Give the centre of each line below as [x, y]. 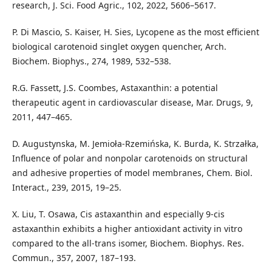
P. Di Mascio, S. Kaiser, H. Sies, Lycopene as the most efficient [135, 32]
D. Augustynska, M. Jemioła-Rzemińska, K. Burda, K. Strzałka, [135, 144]
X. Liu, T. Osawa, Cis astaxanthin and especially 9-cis [118, 214]
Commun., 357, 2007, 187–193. [74, 258]
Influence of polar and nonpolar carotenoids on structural [130, 158]
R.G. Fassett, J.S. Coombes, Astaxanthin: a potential [115, 88]
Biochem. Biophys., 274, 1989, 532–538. [91, 61]
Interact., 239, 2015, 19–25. [66, 188]
